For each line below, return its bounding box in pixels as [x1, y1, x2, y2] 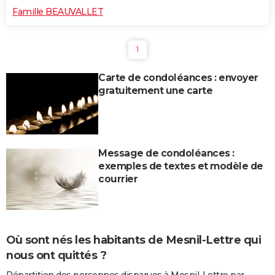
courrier [98, 172, 137, 185]
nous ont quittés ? [6, 248, 106, 262]
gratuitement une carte [98, 84, 212, 96]
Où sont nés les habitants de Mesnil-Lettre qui [6, 233, 261, 247]
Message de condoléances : [98, 147, 234, 159]
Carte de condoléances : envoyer [98, 71, 258, 83]
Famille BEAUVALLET [12, 6, 103, 17]
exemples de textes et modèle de [98, 160, 263, 172]
